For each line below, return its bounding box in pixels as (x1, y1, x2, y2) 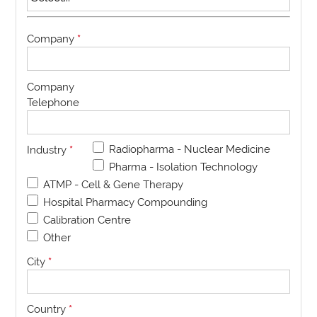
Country (27, 303, 69, 316)
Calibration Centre (43, 214, 132, 226)
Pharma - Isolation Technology (109, 161, 258, 173)
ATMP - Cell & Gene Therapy (43, 178, 184, 191)
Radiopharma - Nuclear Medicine (109, 143, 271, 156)
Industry (27, 144, 70, 156)
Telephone (27, 96, 80, 108)
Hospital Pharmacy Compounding (43, 196, 208, 209)
